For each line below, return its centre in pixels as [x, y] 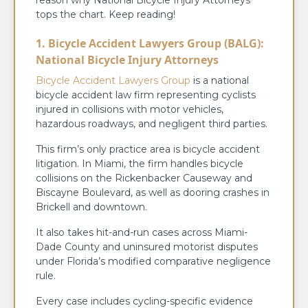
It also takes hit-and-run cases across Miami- [142, 232]
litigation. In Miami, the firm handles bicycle [140, 163]
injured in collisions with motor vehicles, [130, 109]
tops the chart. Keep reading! [107, 14]
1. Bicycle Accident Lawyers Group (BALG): [150, 43]
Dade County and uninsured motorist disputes [147, 246]
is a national [220, 80]
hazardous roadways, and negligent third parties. [153, 123]
